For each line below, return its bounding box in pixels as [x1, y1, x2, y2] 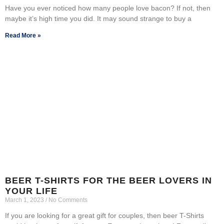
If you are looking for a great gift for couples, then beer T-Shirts [5, 211, 204, 219]
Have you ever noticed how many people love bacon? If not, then [5, 3, 210, 12]
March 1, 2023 [5, 196, 45, 203]
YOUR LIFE [5, 185, 57, 196]
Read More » [5, 31, 41, 39]
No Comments [47, 196, 87, 203]
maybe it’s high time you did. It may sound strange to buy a [5, 14, 191, 22]
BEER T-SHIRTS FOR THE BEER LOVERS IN [5, 175, 212, 185]
